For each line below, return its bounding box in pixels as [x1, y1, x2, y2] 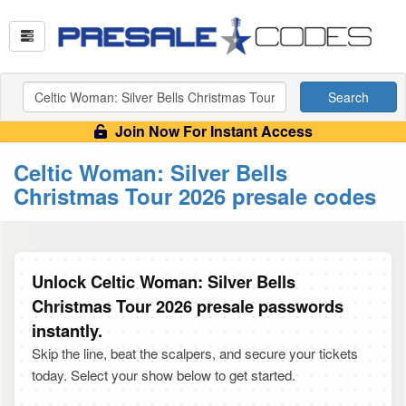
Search [328, 88, 369, 106]
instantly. [32, 318, 102, 343]
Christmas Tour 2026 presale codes [14, 180, 376, 211]
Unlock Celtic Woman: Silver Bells [32, 269, 295, 294]
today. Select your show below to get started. [32, 365, 295, 384]
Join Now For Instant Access [111, 121, 313, 141]
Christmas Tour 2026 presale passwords [32, 294, 343, 318]
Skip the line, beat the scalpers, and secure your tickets [32, 343, 358, 362]
